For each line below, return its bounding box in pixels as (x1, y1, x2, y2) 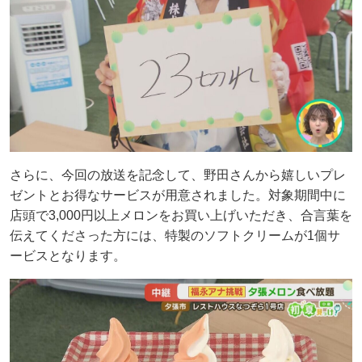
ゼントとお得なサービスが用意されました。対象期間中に (10, 188, 346, 202)
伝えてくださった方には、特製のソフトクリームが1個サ (10, 229, 340, 242)
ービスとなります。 (10, 249, 126, 263)
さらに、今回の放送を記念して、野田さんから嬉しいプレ (10, 168, 346, 182)
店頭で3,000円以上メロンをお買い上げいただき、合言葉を (10, 208, 352, 222)
